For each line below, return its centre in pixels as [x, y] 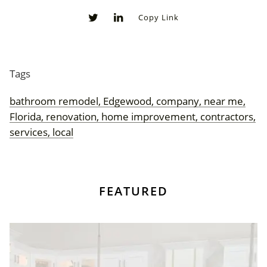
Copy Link [159, 17]
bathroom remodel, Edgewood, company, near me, [128, 101]
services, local [41, 132]
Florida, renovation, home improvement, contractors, [133, 117]
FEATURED [133, 191]
